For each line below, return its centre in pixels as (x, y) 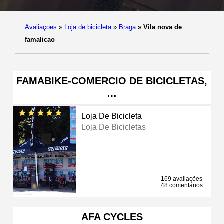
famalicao (40, 39)
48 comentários (182, 185)
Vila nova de (162, 27)
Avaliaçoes (41, 27)
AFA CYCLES (112, 217)
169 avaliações (182, 179)
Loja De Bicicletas (114, 127)
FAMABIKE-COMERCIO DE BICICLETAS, (112, 81)
